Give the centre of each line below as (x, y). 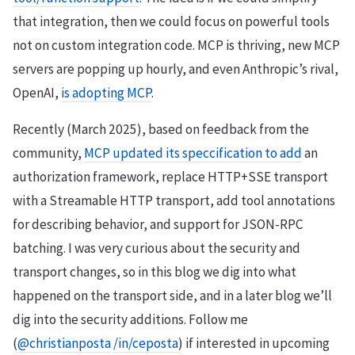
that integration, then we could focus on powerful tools (171, 21)
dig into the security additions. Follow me (130, 319)
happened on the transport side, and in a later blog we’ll (172, 296)
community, (48, 153)
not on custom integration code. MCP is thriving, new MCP (176, 45)
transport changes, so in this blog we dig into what (155, 272)
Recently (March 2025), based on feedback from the (161, 129)
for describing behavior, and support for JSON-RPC (158, 224)
